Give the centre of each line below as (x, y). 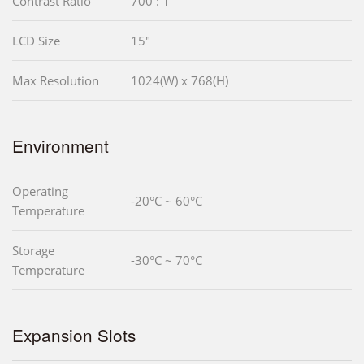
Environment (61, 146)
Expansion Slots (74, 335)
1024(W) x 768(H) (180, 81)
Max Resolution (56, 81)
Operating (40, 191)
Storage (33, 251)
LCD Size (36, 41)
